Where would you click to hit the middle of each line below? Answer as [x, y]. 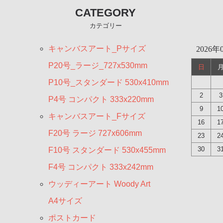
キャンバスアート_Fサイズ [97, 116]
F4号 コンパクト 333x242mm [101, 167]
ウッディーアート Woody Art [99, 184]
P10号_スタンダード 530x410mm [109, 83]
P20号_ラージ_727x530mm [98, 66]
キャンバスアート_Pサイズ [97, 49]
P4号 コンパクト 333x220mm [101, 100]
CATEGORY [106, 13]
